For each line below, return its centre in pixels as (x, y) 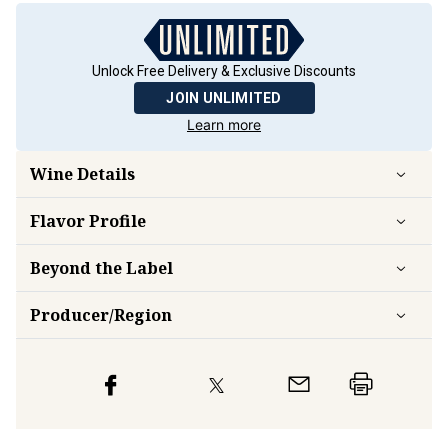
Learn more (224, 124)
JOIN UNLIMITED (224, 98)
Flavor (57, 221)
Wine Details (82, 174)
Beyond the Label (101, 268)
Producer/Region (101, 315)
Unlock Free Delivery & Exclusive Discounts (224, 71)
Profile (115, 221)
